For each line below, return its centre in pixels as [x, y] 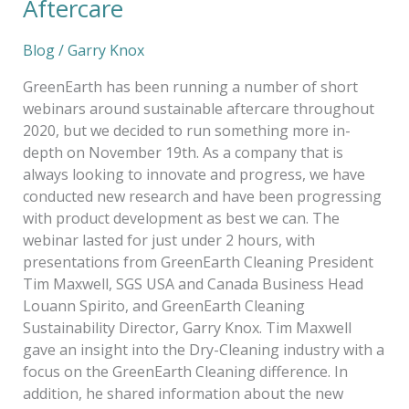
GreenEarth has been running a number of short [190, 87]
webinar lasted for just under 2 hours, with [168, 241]
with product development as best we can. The [181, 219]
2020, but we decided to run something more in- [186, 131]
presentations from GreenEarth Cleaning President [198, 262]
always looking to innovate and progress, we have [194, 175]
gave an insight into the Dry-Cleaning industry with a [203, 350]
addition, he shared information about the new [183, 394]
